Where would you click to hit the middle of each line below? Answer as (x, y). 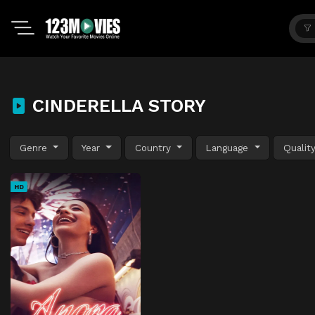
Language (229, 147)
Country (154, 147)
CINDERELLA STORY (116, 105)
